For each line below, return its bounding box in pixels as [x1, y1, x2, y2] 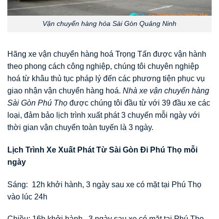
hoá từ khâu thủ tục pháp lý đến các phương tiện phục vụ [7, 74, 205, 83]
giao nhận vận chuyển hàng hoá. [7, 87, 123, 95]
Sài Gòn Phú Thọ [7, 99, 67, 108]
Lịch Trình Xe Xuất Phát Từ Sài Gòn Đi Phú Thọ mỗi [7, 145, 197, 154]
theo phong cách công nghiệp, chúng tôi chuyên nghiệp [7, 62, 199, 71]
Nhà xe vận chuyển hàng [123, 87, 209, 95]
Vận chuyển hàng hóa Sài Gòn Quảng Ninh [43, 20, 176, 28]
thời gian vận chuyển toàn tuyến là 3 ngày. [7, 123, 153, 132]
